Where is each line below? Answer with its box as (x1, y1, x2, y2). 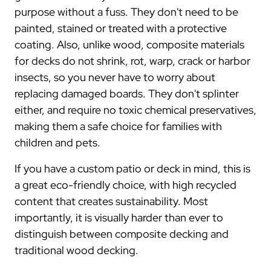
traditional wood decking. (15, 243, 139, 257)
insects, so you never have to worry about (15, 70, 215, 84)
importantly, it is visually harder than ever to (15, 211, 223, 224)
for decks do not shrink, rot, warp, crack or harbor (15, 54, 250, 68)
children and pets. (15, 135, 100, 149)
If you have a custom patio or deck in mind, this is (15, 162, 250, 175)
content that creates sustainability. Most (15, 194, 208, 208)
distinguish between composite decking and (15, 227, 229, 241)
